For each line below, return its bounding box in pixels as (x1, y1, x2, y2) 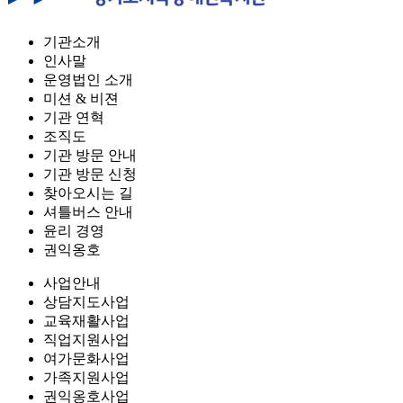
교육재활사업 (43, 313, 130, 328)
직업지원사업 (43, 332, 130, 347)
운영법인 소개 (43, 72, 133, 87)
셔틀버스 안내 (43, 204, 133, 219)
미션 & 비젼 (43, 91, 119, 106)
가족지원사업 (43, 370, 130, 385)
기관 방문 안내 (43, 148, 137, 163)
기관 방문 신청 (43, 166, 137, 182)
